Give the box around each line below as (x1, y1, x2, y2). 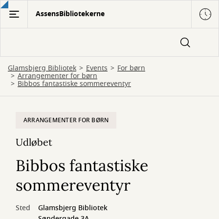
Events (86, 63, 108, 73)
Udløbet (16, 136, 52, 148)
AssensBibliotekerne (36, 9, 105, 19)
